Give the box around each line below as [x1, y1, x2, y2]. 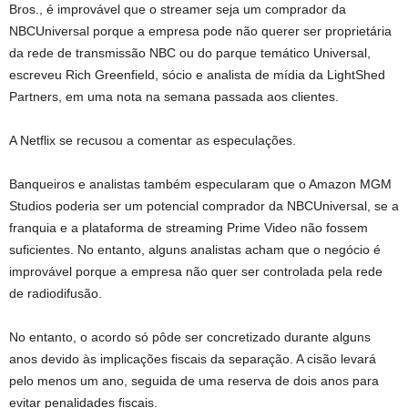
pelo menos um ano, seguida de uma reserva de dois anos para [9, 372, 379, 388]
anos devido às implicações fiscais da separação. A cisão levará [9, 351, 376, 366]
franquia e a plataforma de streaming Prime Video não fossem [9, 219, 368, 235]
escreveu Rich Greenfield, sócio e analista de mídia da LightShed [9, 66, 385, 82]
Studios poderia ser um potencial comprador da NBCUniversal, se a [9, 198, 399, 213]
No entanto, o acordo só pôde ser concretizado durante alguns [9, 329, 371, 344]
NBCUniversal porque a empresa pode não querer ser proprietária [9, 23, 392, 38]
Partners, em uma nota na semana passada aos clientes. [9, 88, 339, 104]
